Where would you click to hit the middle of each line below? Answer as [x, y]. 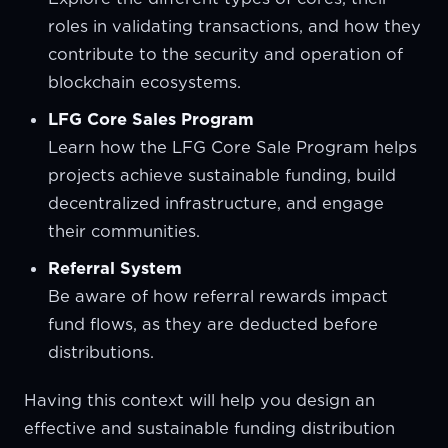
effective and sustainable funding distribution [209, 428]
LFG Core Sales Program [151, 119]
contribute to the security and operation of [225, 54]
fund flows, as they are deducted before [213, 324]
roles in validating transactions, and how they [234, 26]
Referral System [115, 268]
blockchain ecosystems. [144, 82]
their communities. [124, 231]
